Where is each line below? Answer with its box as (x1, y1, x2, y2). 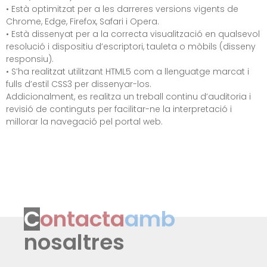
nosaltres (24, 227, 125, 258)
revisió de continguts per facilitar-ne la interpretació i (6, 103, 232, 115)
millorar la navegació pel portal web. (6, 115, 163, 128)
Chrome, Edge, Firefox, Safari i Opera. (6, 15, 159, 27)
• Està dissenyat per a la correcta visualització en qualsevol (6, 27, 260, 40)
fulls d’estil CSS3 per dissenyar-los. (6, 77, 151, 90)
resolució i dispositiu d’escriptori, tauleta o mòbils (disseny (6, 40, 256, 52)
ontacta (40, 204, 125, 235)
